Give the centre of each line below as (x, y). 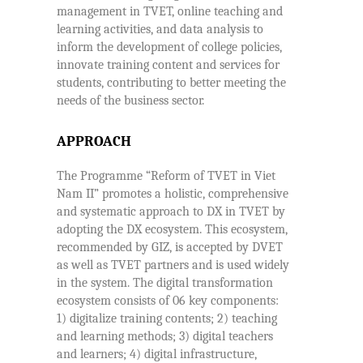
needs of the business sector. (130, 101)
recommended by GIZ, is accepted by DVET (170, 248)
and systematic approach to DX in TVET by (171, 212)
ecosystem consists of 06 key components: (168, 301)
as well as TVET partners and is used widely (173, 265)
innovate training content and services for (168, 65)
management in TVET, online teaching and (170, 12)
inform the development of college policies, (169, 47)
